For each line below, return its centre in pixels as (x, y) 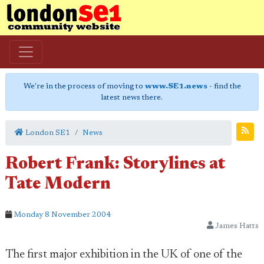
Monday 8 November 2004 (62, 215)
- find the (224, 86)
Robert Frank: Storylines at (115, 165)
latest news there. (132, 98)
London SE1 (47, 133)
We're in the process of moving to (84, 86)
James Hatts (236, 226)
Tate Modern (58, 185)
